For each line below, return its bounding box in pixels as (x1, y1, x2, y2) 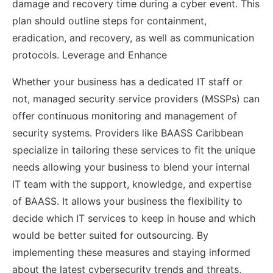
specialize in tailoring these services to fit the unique (12, 143, 255, 156)
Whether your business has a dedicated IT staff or (12, 75, 243, 88)
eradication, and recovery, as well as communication (12, 32, 254, 44)
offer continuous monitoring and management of (12, 109, 237, 122)
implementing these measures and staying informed (12, 246, 250, 258)
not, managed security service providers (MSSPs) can (12, 92, 260, 105)
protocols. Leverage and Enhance (12, 49, 167, 62)
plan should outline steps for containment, (12, 15, 207, 27)
